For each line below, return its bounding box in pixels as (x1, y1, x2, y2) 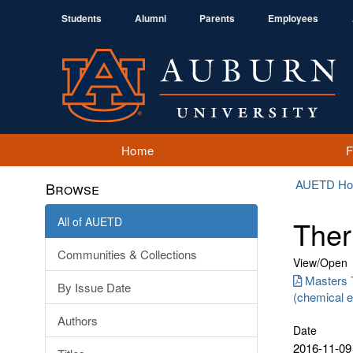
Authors (58, 312, 98, 329)
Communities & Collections (58, 246, 197, 262)
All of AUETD (58, 214, 122, 229)
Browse (46, 178, 99, 199)
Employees (268, 11, 318, 25)
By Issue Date (58, 279, 131, 295)
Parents (199, 11, 235, 25)
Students (61, 11, 102, 25)
